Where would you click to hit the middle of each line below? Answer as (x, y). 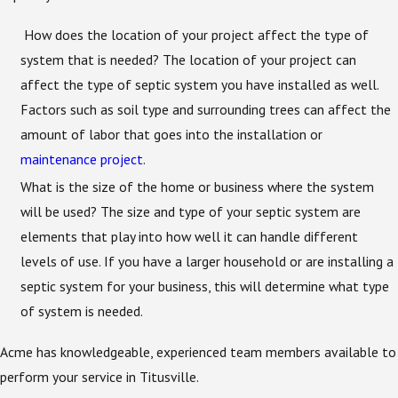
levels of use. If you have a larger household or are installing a (207, 262)
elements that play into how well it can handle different (190, 237)
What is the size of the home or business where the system (198, 187)
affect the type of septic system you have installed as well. (200, 85)
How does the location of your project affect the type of (195, 35)
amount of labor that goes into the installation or (172, 135)
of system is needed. (82, 311)
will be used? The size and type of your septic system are (191, 212)
